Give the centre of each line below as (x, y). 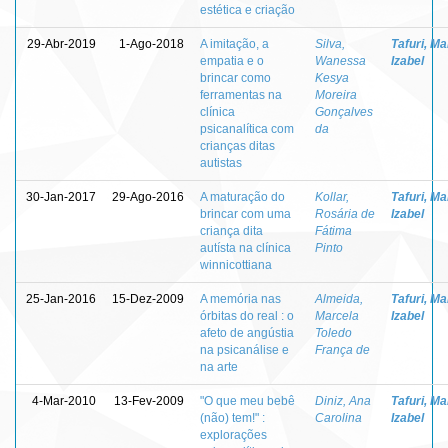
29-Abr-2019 (61, 43)
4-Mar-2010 (64, 400)
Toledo (333, 332)
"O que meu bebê (247, 400)
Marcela (337, 315)
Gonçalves (344, 111)
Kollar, (332, 196)
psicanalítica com (247, 128)
